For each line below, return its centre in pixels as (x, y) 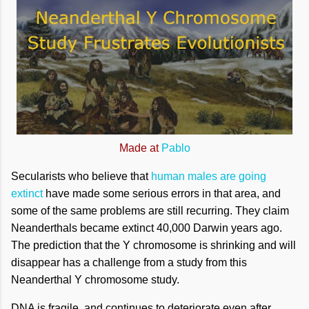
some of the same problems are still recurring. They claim (150, 211)
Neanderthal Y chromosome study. (95, 280)
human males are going (209, 176)
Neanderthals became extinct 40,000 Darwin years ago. (147, 228)
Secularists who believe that (81, 176)
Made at (140, 148)
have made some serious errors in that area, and (162, 193)
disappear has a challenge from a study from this (129, 262)
